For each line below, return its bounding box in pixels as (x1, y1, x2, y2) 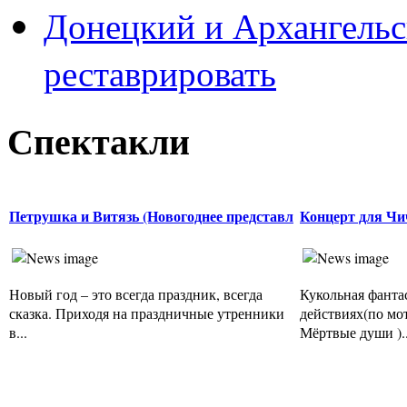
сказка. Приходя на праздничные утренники (9, 303, 284, 323)
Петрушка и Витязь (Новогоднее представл (9, 204, 293, 226)
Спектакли (7, 113, 190, 167)
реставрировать (44, 49, 276, 97)
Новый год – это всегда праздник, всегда (9, 284, 263, 304)
